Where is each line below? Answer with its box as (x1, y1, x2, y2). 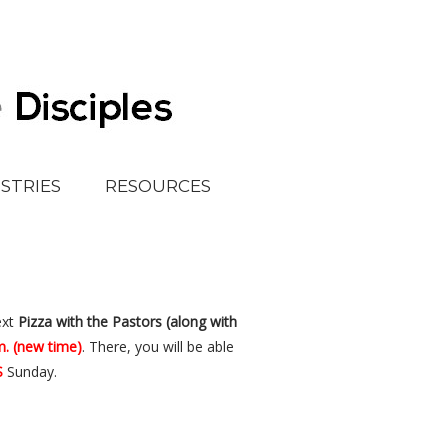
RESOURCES (104, 176, 211, 196)
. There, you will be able (81, 337, 234, 356)
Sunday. (2, 362, 57, 381)
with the (51, 312, 112, 331)
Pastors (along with (111, 312, 237, 331)
